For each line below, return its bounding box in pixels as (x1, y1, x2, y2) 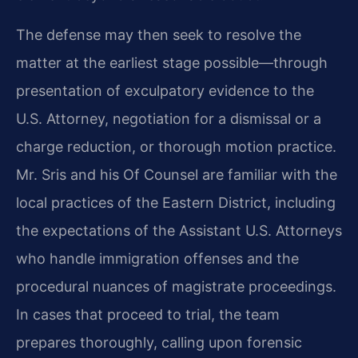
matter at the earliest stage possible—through (16, 54, 328, 71)
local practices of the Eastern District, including (16, 193, 336, 211)
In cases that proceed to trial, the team (16, 305, 280, 323)
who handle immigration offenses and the (16, 249, 299, 267)
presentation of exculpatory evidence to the (16, 82, 314, 99)
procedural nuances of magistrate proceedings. (16, 277, 336, 295)
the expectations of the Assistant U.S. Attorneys (16, 221, 342, 239)
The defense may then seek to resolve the (16, 26, 301, 43)
